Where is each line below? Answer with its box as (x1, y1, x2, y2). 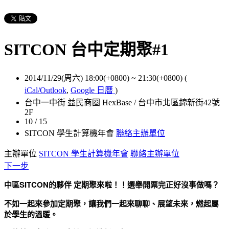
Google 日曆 (71, 85, 115, 95)
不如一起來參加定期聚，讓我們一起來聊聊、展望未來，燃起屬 (4, 197, 219, 209)
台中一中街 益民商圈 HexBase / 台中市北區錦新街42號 (25, 98, 220, 107)
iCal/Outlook (25, 85, 66, 95)
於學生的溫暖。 (4, 208, 58, 220)
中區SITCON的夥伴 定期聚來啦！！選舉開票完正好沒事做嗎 (4, 178, 212, 190)
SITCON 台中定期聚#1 (4, 40, 169, 59)
